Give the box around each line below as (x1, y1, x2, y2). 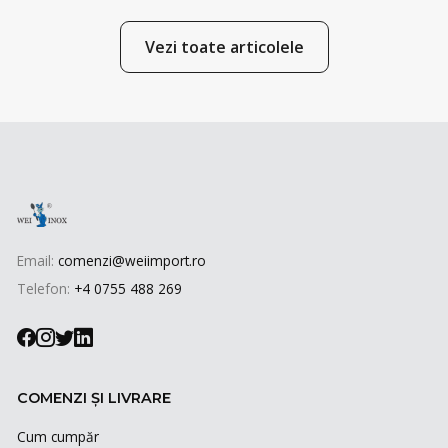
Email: (17, 251, 58, 271)
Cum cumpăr (17, 426, 99, 446)
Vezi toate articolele (144, 35, 304, 58)
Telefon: (17, 279, 74, 299)
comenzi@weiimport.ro (58, 251, 206, 271)
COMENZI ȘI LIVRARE (17, 389, 171, 408)
